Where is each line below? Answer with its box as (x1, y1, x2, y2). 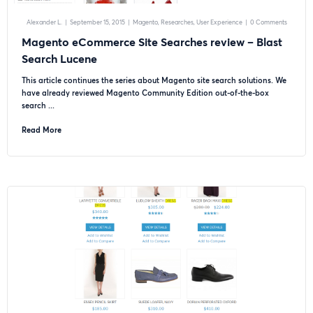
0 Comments (249, 18, 287, 26)
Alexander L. (26, 18, 62, 26)
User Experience (196, 18, 242, 26)
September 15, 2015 (69, 18, 125, 26)
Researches (160, 18, 194, 26)
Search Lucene (22, 51, 97, 66)
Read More (22, 124, 61, 135)
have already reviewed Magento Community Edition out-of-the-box (22, 87, 269, 98)
